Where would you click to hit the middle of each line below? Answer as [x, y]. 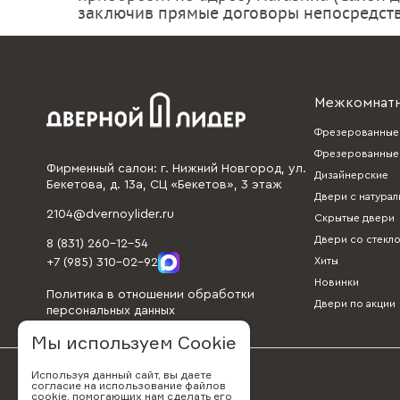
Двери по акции [355, 304]
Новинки [337, 282]
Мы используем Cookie [134, 342]
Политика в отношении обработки [150, 295]
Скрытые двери [354, 218]
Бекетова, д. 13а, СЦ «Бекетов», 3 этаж [164, 185]
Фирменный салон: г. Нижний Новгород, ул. [176, 169]
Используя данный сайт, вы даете [121, 375]
